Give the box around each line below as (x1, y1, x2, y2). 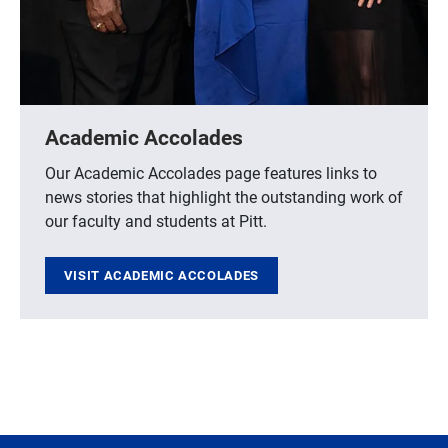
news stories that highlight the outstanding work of (45, 185, 403, 207)
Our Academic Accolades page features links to (45, 161, 377, 183)
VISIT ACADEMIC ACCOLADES (63, 267, 259, 284)
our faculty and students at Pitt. (45, 209, 267, 231)
